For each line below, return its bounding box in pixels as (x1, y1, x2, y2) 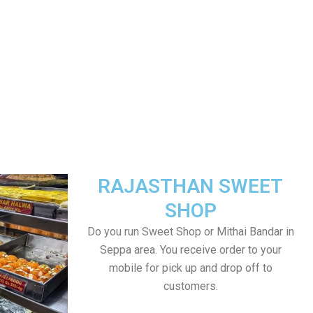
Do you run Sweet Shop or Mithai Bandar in (87, 225, 294, 238)
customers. (163, 279, 218, 293)
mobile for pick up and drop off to (108, 261, 272, 275)
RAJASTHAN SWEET (98, 175, 283, 198)
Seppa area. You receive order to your (99, 243, 282, 256)
